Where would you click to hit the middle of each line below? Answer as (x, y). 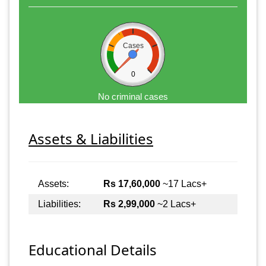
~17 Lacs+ (183, 184)
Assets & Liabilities (91, 139)
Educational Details (93, 250)
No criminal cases (133, 96)
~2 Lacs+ (175, 204)
